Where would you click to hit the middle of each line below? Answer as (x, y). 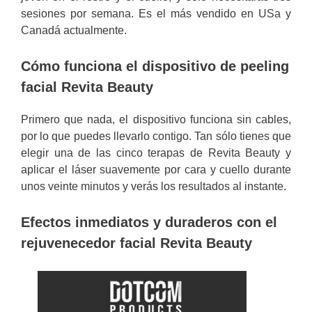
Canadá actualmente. (74, 30)
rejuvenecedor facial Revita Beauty (136, 243)
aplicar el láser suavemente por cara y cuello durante (156, 170)
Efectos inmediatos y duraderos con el (149, 222)
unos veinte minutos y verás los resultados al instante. (154, 186)
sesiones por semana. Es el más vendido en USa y (156, 14)
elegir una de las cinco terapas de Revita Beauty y (156, 153)
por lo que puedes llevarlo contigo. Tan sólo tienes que (156, 136)
